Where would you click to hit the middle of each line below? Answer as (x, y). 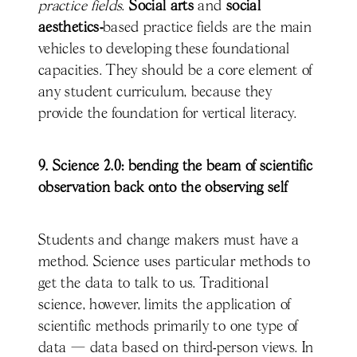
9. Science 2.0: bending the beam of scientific (176, 166)
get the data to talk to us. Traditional (154, 283)
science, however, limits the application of (165, 305)
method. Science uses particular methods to (175, 262)
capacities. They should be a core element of (175, 71)
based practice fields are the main (207, 27)
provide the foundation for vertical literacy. (168, 114)
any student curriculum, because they (155, 92)
